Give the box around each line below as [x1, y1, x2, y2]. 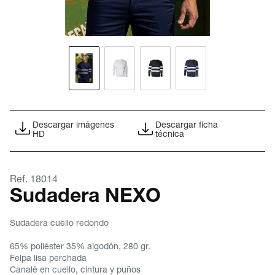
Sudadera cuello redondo [10, 220, 109, 228]
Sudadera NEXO [10, 188, 161, 207]
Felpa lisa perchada [10, 255, 87, 263]
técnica [155, 131, 184, 139]
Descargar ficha [155, 122, 218, 130]
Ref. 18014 [10, 176, 58, 185]
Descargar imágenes [33, 122, 114, 130]
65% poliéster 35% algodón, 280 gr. [10, 243, 150, 252]
